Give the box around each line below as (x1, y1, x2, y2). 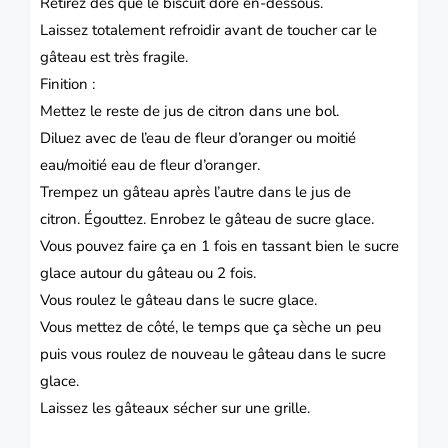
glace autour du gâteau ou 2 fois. (40, 262, 256, 283)
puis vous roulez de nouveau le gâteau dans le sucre (40, 343, 386, 364)
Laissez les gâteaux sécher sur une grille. (40, 397, 310, 418)
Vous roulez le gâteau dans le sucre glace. (40, 289, 317, 310)
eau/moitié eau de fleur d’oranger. (40, 154, 260, 175)
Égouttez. (84, 208, 150, 229)
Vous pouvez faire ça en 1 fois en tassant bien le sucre (40, 235, 399, 256)
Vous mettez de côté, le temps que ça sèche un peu (40, 316, 381, 337)
